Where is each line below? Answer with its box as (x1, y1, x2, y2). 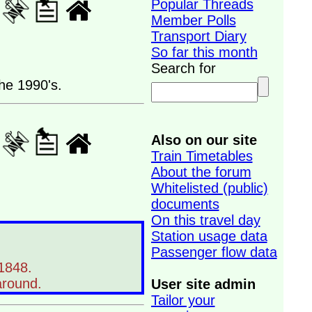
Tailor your (150, 292, 215, 308)
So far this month (150, 45, 258, 60)
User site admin (150, 276, 256, 292)
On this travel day (150, 212, 260, 228)
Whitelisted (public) (150, 180, 268, 196)
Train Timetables (150, 148, 253, 164)
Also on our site (150, 132, 257, 148)
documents (150, 196, 219, 212)
